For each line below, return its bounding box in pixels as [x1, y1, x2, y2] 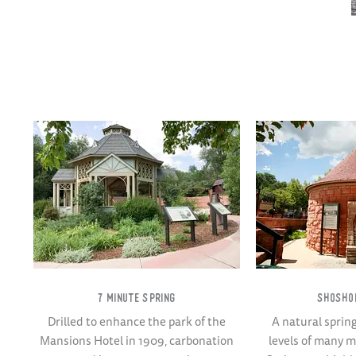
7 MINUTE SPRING [98, 292, 176, 306]
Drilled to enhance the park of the [48, 312, 226, 331]
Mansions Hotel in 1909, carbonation [40, 331, 234, 350]
